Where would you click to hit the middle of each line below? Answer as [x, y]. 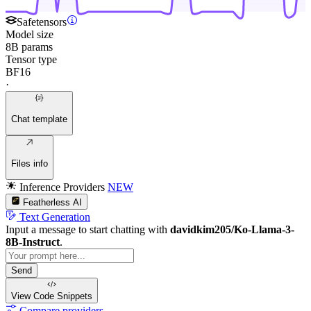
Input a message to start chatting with [88, 229]
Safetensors [42, 22]
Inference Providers [62, 187]
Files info [30, 164]
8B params [29, 47]
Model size [30, 35]
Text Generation [55, 217]
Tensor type [31, 60]
